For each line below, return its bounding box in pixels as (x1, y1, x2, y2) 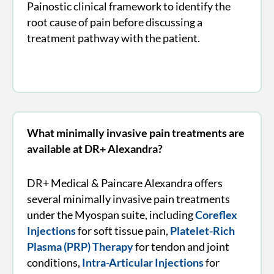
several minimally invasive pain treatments (26, 191, 230, 206)
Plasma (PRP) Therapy (26, 239, 133, 253)
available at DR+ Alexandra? (26, 141, 163, 155)
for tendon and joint (133, 239, 229, 253)
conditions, (26, 255, 82, 269)
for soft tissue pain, (75, 223, 170, 237)
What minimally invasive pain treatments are (26, 125, 245, 139)
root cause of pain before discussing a (26, 15, 202, 29)
